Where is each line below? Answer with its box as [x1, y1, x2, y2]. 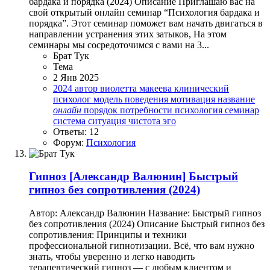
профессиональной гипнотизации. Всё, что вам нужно [29, 240, 254, 251]
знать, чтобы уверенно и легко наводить [29, 251, 195, 262]
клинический [174, 83, 229, 93]
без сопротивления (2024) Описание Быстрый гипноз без [29, 219, 265, 229]
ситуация [88, 115, 128, 126]
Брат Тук [53, 50, 89, 61]
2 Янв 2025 [53, 72, 99, 83]
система [53, 115, 88, 126]
